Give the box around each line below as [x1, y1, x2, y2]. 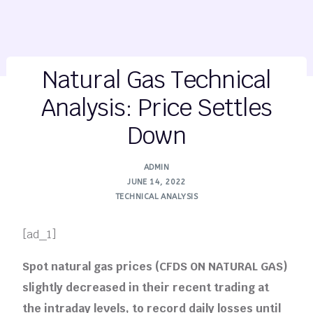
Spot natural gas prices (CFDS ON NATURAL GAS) [22, 259, 289, 274]
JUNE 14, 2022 [127, 177, 186, 187]
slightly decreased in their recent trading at [22, 279, 270, 295]
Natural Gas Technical [42, 64, 271, 96]
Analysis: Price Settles [41, 92, 272, 124]
